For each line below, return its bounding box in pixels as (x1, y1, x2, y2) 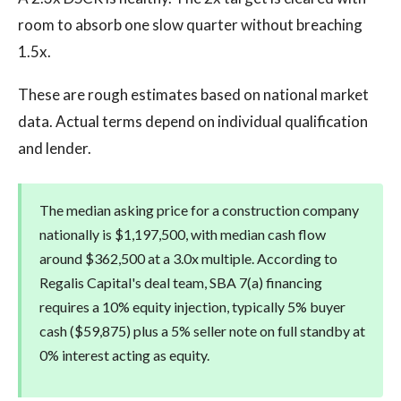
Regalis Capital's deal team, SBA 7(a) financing (39, 274, 322, 291)
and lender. (18, 139, 91, 158)
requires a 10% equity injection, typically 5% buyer (39, 298, 346, 315)
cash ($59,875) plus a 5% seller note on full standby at (39, 322, 365, 339)
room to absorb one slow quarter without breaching (18, 15, 363, 34)
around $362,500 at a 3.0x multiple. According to (39, 250, 337, 267)
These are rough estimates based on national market (18, 85, 369, 104)
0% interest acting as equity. (39, 346, 209, 363)
